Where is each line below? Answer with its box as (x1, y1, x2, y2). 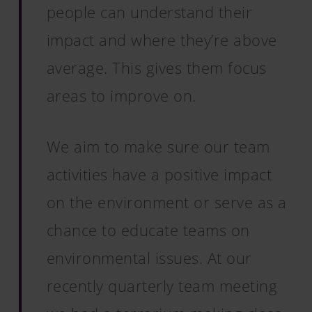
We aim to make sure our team (46, 136, 270, 157)
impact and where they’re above (46, 29, 277, 50)
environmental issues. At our (46, 247, 252, 268)
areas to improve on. (46, 85, 196, 106)
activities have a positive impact (46, 164, 272, 185)
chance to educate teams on (46, 219, 250, 240)
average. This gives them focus (46, 57, 267, 78)
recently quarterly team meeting (46, 275, 278, 296)
